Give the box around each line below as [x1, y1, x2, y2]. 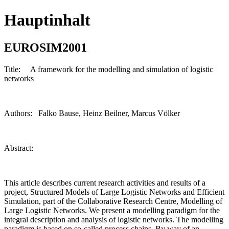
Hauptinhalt [4, 11, 90, 30]
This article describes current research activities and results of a [4, 178, 205, 187]
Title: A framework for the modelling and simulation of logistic [4, 64, 213, 74]
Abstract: [4, 143, 33, 152]
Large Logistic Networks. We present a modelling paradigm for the [4, 205, 220, 215]
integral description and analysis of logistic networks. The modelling [4, 215, 223, 224]
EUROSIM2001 [4, 40, 87, 54]
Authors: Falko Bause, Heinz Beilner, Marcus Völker [4, 108, 180, 118]
